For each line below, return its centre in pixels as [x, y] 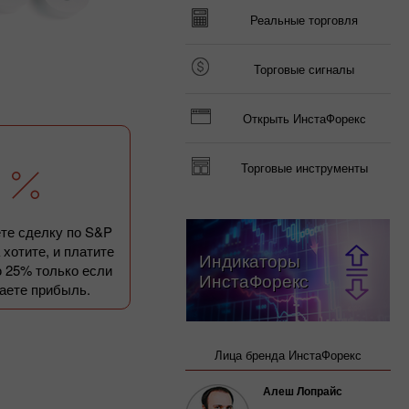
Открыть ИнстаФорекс [304, 118]
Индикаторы [250, 260]
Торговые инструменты [304, 168]
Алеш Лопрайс [303, 391]
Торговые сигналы [304, 69]
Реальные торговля [304, 20]
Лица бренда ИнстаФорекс [288, 355]
